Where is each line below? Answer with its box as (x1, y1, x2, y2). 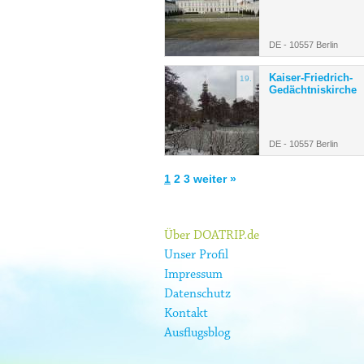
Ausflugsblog (164, 327, 230, 340)
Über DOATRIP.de (164, 229, 259, 243)
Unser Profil (164, 249, 228, 262)
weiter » (193, 172, 236, 186)
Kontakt (164, 307, 208, 321)
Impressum (164, 268, 223, 282)
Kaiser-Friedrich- (269, 71, 353, 84)
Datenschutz (164, 288, 231, 301)
